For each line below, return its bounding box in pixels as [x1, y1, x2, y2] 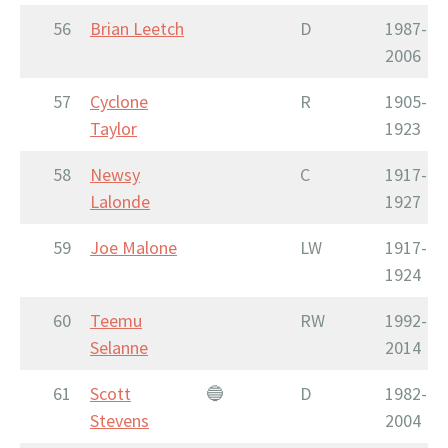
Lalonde [90, 189, 150, 213]
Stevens [90, 408, 149, 432]
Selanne [90, 335, 148, 359]
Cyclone [90, 89, 148, 113]
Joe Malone [90, 235, 177, 259]
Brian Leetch [90, 16, 184, 40]
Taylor [90, 116, 137, 140]
